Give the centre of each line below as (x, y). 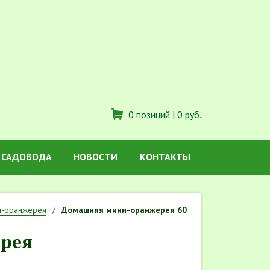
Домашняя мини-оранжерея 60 (124, 210)
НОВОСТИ (96, 157)
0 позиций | (152, 114)
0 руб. (189, 114)
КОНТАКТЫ (165, 157)
